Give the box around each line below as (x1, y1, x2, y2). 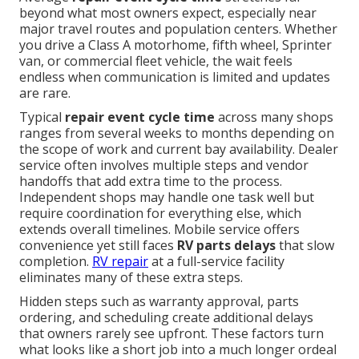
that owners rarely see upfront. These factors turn (19, 325, 324, 343)
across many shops (215, 108, 333, 127)
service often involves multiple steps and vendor (19, 156, 309, 175)
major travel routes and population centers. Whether (19, 20, 337, 38)
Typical (19, 108, 65, 127)
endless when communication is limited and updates (19, 68, 330, 87)
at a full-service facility (148, 252, 284, 271)
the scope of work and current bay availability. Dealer (19, 140, 338, 159)
